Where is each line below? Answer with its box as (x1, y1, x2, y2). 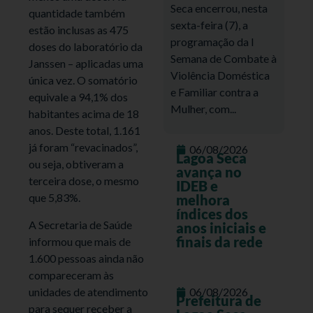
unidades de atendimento (29, 284, 149, 298)
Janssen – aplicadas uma (29, 57, 144, 71)
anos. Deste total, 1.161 (29, 124, 141, 138)
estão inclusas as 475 (29, 23, 129, 37)
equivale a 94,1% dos (29, 90, 129, 104)
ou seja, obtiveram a (29, 157, 124, 171)
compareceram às (29, 268, 115, 282)
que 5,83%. (29, 191, 81, 205)
